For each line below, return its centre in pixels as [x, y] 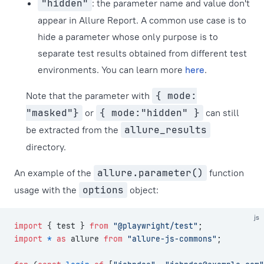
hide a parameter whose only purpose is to [128, 37]
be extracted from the [73, 130]
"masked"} [52, 113]
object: [143, 190]
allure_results [166, 130]
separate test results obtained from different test [142, 53]
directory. [46, 147]
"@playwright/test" [153, 226]
